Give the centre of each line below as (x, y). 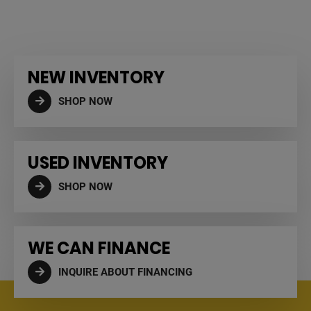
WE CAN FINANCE (99, 249)
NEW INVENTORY (96, 78)
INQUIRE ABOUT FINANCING (125, 272)
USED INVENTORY (98, 163)
